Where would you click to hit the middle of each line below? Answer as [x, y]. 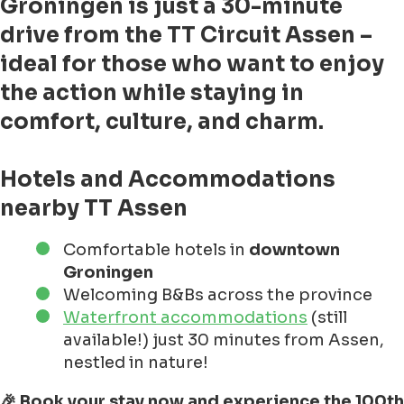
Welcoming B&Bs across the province [218, 295]
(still [327, 318]
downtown [294, 250]
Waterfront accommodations [185, 318]
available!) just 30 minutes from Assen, [224, 340]
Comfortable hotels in [156, 250]
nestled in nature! [136, 363]
